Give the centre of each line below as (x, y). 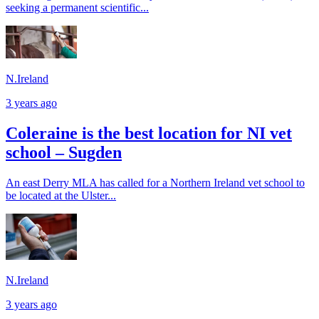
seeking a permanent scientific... (77, 8)
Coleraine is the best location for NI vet (149, 134)
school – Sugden (64, 153)
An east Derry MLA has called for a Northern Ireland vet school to (155, 183)
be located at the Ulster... (61, 196)
